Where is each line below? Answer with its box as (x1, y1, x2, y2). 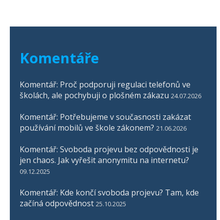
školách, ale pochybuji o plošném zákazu (20, 90, 169, 101)
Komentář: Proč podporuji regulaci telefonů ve (20, 79, 191, 90)
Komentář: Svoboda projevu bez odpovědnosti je (20, 144, 198, 155)
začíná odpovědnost (20, 198, 94, 209)
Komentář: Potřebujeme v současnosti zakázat (20, 111, 191, 123)
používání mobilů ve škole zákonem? (20, 122, 154, 134)
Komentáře (20, 48, 99, 68)
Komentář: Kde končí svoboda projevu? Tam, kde (20, 187, 199, 198)
